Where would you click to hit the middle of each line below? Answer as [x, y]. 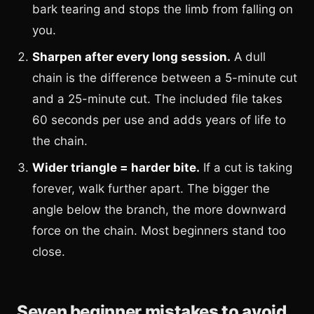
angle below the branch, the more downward [159, 209]
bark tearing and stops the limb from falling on [163, 9]
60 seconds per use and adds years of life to [159, 120]
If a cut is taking [246, 167]
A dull [248, 56]
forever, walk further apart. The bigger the [151, 188]
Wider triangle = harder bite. [116, 167]
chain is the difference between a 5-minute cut [165, 77]
